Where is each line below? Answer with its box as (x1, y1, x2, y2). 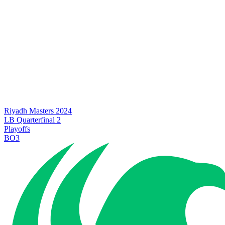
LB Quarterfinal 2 (4, 116, 61, 124)
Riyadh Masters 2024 (4, 106, 72, 115)
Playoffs (4, 125, 30, 133)
